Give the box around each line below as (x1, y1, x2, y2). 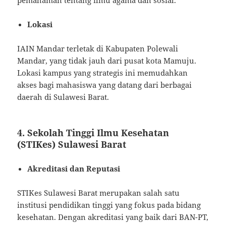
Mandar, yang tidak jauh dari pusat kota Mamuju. (17, 55, 197, 66)
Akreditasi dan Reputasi (27, 163, 121, 174)
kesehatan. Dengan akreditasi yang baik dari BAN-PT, (17, 211, 209, 222)
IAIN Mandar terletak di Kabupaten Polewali (17, 43, 179, 53)
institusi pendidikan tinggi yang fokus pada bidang (17, 199, 201, 210)
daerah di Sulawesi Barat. (17, 91, 109, 102)
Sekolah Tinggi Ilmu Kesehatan (27, 126, 169, 139)
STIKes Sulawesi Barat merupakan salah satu (17, 187, 180, 198)
